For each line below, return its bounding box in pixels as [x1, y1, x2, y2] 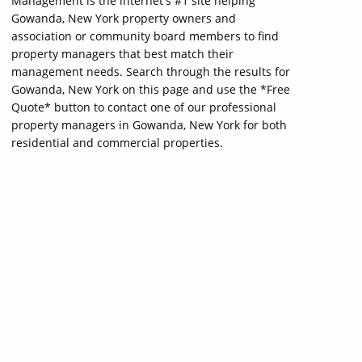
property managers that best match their [11, 46, 234, 61]
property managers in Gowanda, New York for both [11, 117, 287, 133]
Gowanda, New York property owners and [11, 11, 236, 26]
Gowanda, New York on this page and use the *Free [11, 82, 290, 97]
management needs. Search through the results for [11, 64, 290, 79]
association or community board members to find [11, 28, 279, 44]
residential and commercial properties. [11, 135, 223, 150]
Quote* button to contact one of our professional [11, 99, 276, 115]
